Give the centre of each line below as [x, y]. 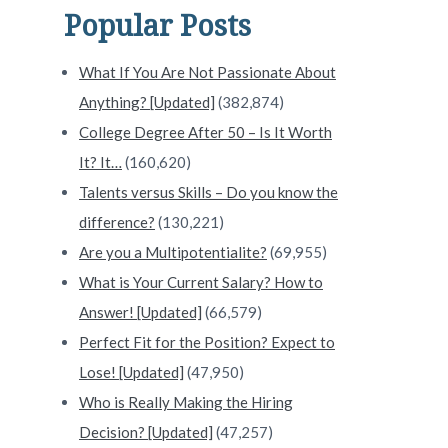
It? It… [100, 162]
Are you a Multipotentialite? [173, 252]
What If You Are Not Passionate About [207, 72]
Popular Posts [157, 25]
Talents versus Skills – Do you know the [208, 192]
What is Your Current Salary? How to [201, 282]
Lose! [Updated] [131, 372]
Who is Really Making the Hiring [186, 402]
